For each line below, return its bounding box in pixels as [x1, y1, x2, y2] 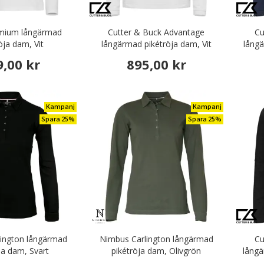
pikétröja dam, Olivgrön [111, 245, 202, 256]
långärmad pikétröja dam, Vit [101, 38, 212, 50]
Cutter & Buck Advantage [108, 27, 205, 38]
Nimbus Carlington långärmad [99, 233, 213, 245]
